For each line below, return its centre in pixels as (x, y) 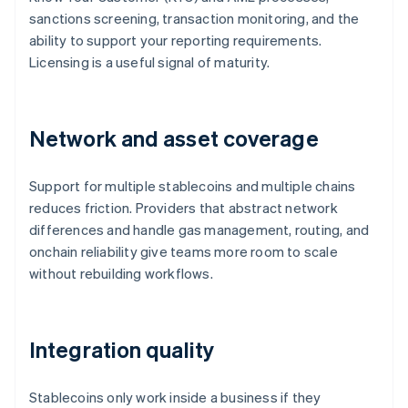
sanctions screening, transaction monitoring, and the (194, 19)
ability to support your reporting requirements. (176, 41)
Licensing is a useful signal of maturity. (150, 62)
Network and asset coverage (174, 138)
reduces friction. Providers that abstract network (184, 208)
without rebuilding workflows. (121, 274)
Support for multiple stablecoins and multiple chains (193, 186)
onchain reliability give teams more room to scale (184, 252)
